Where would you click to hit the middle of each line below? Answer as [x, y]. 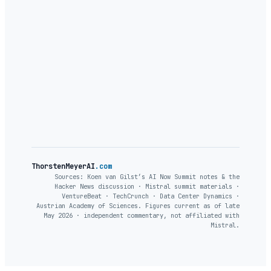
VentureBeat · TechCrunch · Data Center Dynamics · [151, 196]
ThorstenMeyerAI [63, 167]
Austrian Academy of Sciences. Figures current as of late [138, 206]
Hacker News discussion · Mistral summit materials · [147, 187]
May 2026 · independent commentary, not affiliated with [142, 216]
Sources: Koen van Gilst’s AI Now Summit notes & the [147, 177]
